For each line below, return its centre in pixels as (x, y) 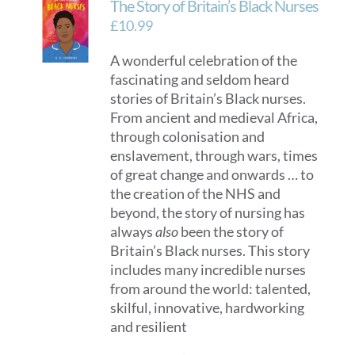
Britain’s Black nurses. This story (210, 250)
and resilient (149, 326)
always (133, 231)
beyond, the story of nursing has (208, 212)
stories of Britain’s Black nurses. (208, 98)
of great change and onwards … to (212, 174)
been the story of (233, 231)
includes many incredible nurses (208, 269)
